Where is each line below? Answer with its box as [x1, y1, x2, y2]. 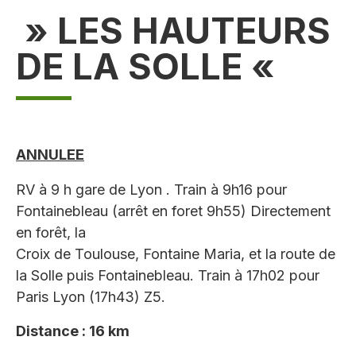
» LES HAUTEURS [16, 9, 331, 53]
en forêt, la [16, 223, 86, 241]
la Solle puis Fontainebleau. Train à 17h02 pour [16, 266, 319, 284]
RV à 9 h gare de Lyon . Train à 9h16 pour [16, 180, 287, 198]
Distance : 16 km [16, 322, 130, 339]
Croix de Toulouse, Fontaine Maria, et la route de [16, 245, 335, 262]
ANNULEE [16, 146, 84, 164]
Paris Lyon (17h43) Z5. [16, 288, 165, 305]
